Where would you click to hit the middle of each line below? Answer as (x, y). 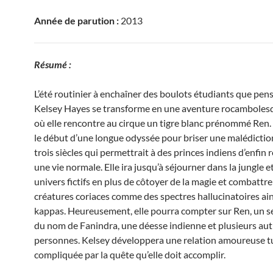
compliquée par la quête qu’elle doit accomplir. (130, 254)
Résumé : (53, 64)
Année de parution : (76, 20)
